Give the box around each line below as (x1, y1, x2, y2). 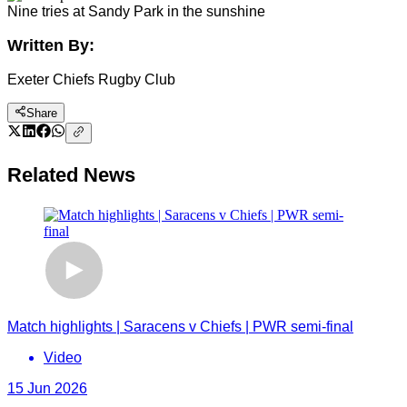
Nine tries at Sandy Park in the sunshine (7, 4, 265, 19)
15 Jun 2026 (7, 380, 87, 396)
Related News (7, 163, 135, 186)
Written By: (7, 36, 94, 55)
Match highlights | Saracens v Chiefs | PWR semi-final (7, 318, 353, 334)
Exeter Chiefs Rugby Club (7, 72, 175, 87)
